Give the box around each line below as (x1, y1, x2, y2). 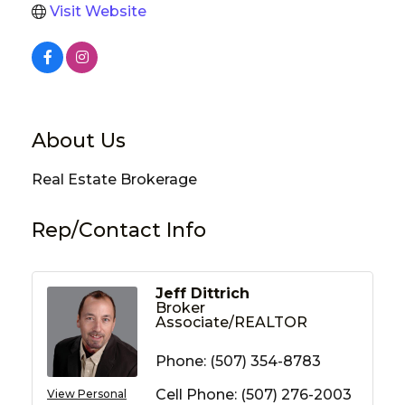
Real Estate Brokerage (32, 170, 197, 188)
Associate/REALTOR (155, 313, 307, 331)
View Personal (47, 386, 127, 400)
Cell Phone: (155, 385, 237, 403)
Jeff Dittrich (155, 284, 250, 302)
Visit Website (50, 2, 146, 20)
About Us (32, 127, 126, 153)
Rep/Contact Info (32, 217, 206, 242)
